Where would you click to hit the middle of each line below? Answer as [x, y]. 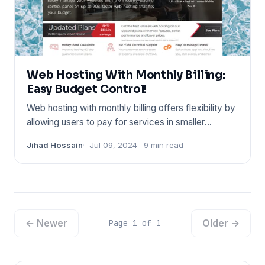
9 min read [164, 145]
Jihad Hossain [55, 145]
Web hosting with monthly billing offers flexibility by [131, 108]
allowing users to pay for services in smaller [116, 122]
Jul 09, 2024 [113, 145]
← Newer [46, 223]
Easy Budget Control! [87, 89]
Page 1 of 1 [135, 223]
